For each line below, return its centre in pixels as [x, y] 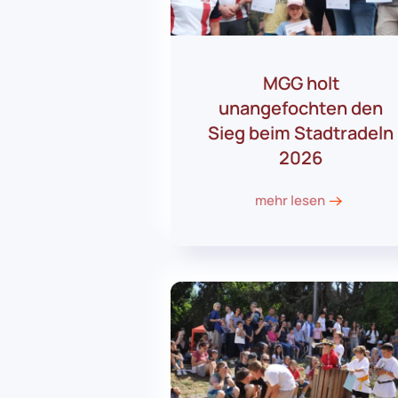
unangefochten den [301, 108]
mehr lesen [290, 201]
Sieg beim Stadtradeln [301, 133]
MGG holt [301, 84]
